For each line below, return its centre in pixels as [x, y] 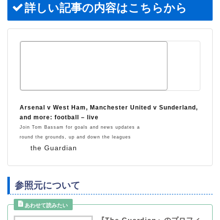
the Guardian [54, 148]
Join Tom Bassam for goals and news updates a [80, 127]
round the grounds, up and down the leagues [75, 137]
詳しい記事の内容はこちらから [106, 8]
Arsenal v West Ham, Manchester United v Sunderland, [109, 107]
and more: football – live [59, 117]
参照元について [47, 186]
